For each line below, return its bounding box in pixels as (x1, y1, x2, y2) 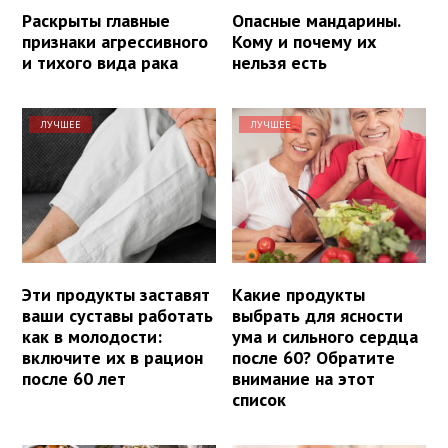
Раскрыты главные (22, 9, 170, 33)
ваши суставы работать (22, 304, 213, 328)
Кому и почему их (232, 30, 377, 54)
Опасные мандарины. (232, 9, 401, 33)
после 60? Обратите (232, 346, 396, 370)
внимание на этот (232, 367, 376, 391)
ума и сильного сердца (232, 325, 419, 349)
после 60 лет (22, 367, 126, 391)
